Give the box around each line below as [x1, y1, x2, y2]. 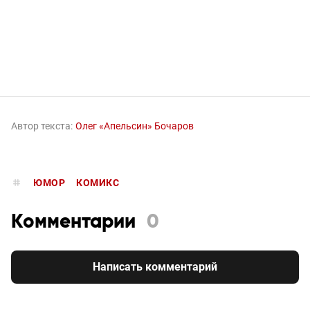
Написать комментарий [93, 259, 217, 273]
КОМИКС [76, 176, 119, 188]
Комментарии [11, 212, 136, 232]
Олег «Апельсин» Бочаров [75, 120, 194, 131]
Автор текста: [11, 120, 73, 131]
